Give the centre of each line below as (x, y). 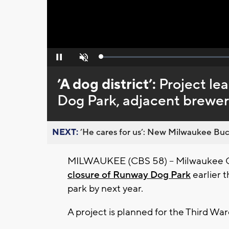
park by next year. (105, 189)
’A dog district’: (108, 85)
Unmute (83, 60)
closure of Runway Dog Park (129, 175)
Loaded (112, 59)
